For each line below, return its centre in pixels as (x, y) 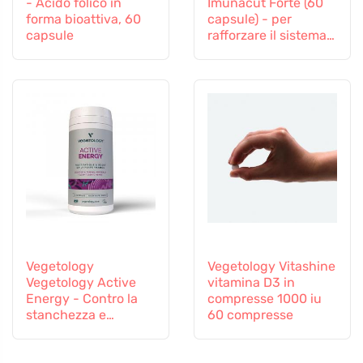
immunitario (244, 51)
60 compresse (250, 314)
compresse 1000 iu (265, 298)
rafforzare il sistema (267, 35)
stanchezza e (66, 314)
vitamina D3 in (251, 282)
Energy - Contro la (82, 298)
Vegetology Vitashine (271, 266)
